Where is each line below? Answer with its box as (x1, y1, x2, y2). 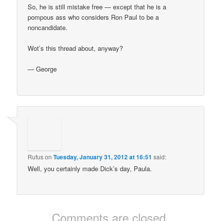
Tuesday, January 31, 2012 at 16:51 (53, 152, 152, 161)
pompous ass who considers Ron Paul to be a (28, 12, 159, 22)
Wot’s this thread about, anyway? (28, 43, 123, 53)
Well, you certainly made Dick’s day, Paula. (28, 163, 152, 173)
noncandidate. (28, 23, 68, 33)
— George (28, 64, 57, 74)
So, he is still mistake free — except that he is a (28, 2, 167, 12)
